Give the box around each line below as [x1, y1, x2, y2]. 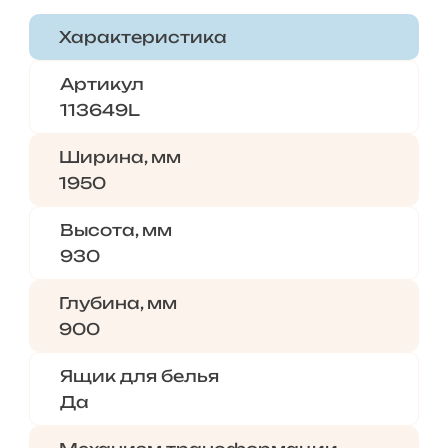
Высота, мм [59, 220, 172, 240]
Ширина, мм [58, 147, 181, 167]
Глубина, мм [58, 293, 177, 313]
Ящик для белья [59, 366, 219, 386]
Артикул [59, 74, 144, 94]
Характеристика [58, 27, 227, 47]
